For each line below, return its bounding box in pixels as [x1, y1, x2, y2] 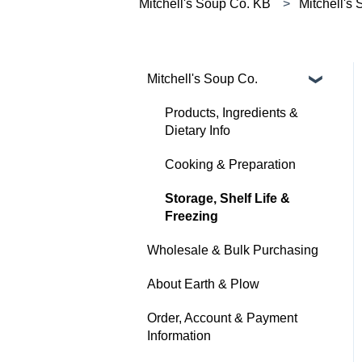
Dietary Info [165, 123, 230, 137]
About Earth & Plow [147, 276, 259, 291]
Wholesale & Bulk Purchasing [147, 242, 318, 257]
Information [147, 328, 211, 343]
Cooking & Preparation [165, 157, 296, 171]
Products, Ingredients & [165, 105, 298, 120]
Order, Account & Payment [147, 310, 297, 325]
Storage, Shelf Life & [165, 191, 290, 205]
